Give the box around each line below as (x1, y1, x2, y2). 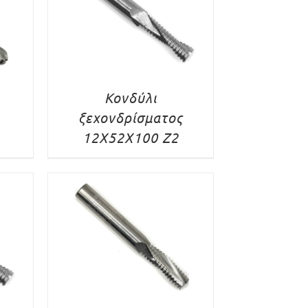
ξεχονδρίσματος (78, 108, 184, 126)
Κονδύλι (104, 88, 157, 106)
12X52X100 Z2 (82, 128, 179, 146)
